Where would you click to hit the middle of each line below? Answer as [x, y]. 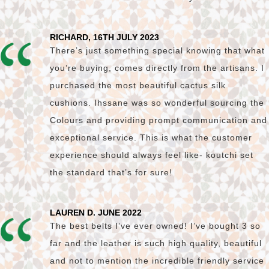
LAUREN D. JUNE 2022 [96, 213]
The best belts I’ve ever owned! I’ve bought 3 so [155, 226]
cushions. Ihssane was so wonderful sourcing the [157, 103]
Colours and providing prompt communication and [159, 120]
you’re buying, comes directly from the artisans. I [157, 68]
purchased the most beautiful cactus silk [138, 86]
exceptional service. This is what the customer [151, 138]
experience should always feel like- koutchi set [152, 155]
